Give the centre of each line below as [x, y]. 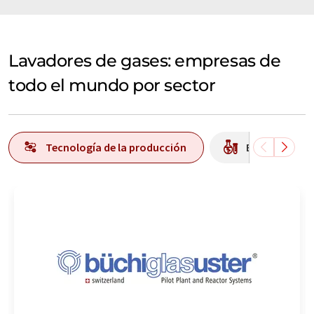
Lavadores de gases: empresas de [145, 60]
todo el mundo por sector [112, 85]
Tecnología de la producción [116, 147]
